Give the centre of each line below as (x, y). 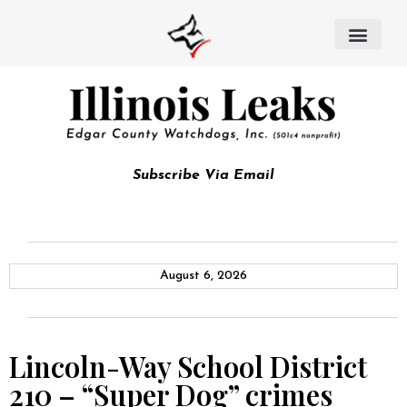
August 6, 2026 (203, 276)
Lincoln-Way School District (188, 366)
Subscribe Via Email (203, 175)
